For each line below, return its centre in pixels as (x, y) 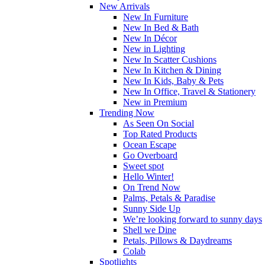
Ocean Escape (150, 144)
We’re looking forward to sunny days (193, 219)
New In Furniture (156, 17)
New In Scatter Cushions (170, 59)
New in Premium (155, 102)
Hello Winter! (148, 176)
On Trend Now (152, 187)
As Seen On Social (159, 123)
